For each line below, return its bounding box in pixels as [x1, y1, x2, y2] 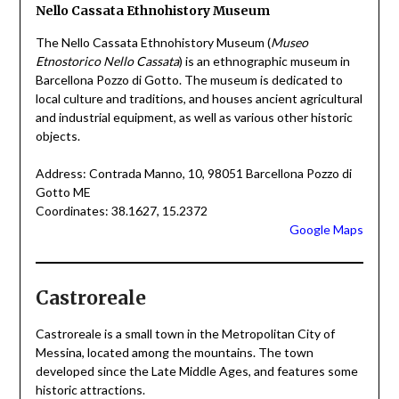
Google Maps [289, 222, 364, 238]
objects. [35, 128, 80, 144]
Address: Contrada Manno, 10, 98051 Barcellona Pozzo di [35, 166, 352, 182]
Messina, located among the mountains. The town [35, 345, 313, 361]
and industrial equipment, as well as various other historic [35, 110, 353, 126]
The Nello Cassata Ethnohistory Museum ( [35, 35, 271, 51]
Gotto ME [35, 184, 91, 200]
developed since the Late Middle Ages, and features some [35, 363, 358, 379]
